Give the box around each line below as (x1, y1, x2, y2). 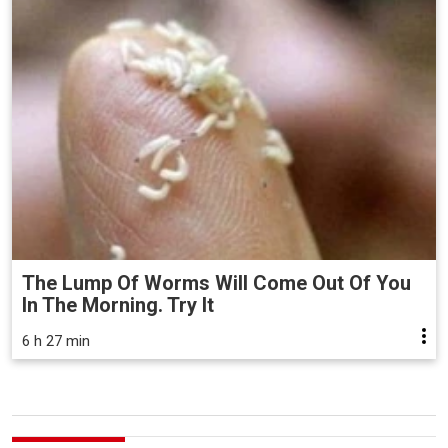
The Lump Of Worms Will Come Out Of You (22, 271, 411, 296)
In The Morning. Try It (22, 293, 214, 318)
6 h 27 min (22, 332, 90, 351)
